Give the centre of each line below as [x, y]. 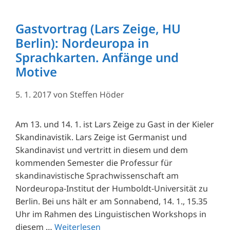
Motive [36, 71]
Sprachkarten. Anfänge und [97, 57]
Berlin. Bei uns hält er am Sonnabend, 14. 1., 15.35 [111, 201]
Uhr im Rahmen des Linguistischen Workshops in [111, 214]
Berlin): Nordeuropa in [82, 43]
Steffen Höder [97, 94]
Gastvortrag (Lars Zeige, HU [98, 28]
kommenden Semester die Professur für [94, 162]
